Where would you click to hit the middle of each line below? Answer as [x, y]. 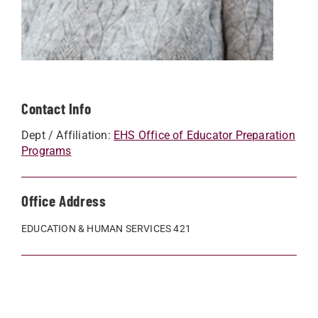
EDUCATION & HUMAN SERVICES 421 [106, 228]
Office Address [64, 200]
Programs [46, 150]
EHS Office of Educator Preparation [204, 135]
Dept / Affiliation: [67, 135]
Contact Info [56, 108]
